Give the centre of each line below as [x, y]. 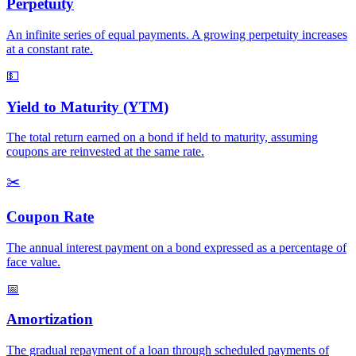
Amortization [50, 319]
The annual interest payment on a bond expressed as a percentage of [176, 247]
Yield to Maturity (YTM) [87, 106]
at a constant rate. [50, 48]
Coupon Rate [50, 217]
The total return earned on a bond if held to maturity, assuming [162, 137]
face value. [33, 261]
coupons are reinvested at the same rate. [105, 152]
